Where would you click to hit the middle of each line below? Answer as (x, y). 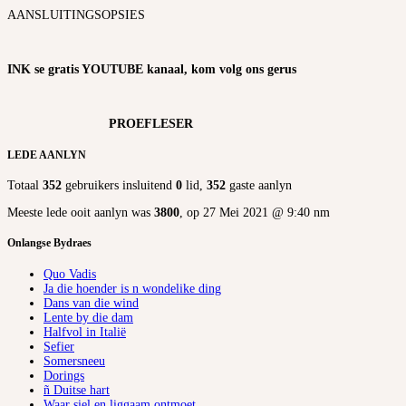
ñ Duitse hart (77, 390)
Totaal (25, 186)
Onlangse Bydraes (49, 244)
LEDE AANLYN (47, 155)
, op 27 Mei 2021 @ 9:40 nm (255, 213)
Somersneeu (74, 361)
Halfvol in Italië (85, 332)
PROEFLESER (100, 124)
